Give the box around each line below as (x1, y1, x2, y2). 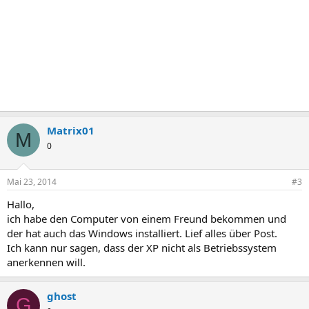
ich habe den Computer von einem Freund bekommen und (7, 211, 286, 226)
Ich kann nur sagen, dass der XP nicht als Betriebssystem (7, 240, 277, 255)
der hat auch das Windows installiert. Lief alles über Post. (7, 226, 277, 240)
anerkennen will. (7, 255, 86, 269)
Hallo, (7, 197, 34, 211)
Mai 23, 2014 (7, 175, 57, 188)
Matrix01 (47, 123, 94, 137)
